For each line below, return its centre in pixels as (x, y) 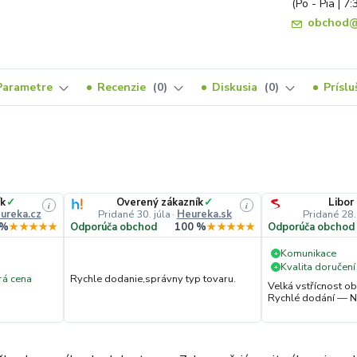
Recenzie (123, 87)
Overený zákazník (160, 202)
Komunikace (309, 253)
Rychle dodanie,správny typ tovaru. (153, 279)
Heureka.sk (204, 214)
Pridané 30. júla (134, 214)
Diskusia (236, 87)
